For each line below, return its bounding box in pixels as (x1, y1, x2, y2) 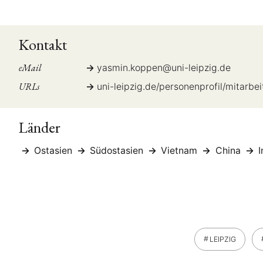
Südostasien (90, 144, 144, 156)
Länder (19, 117, 60, 137)
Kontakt (19, 35, 67, 55)
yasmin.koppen (96, 62, 163, 74)
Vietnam (159, 144, 198, 156)
